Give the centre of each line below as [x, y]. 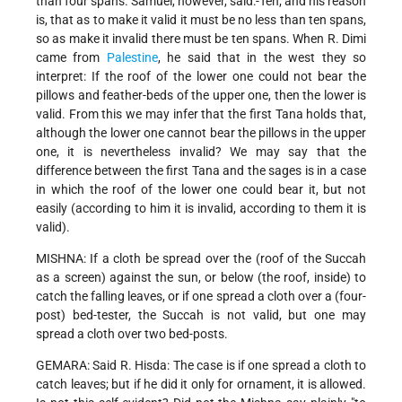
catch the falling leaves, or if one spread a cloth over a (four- [201, 297]
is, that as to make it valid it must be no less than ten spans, [201, 20]
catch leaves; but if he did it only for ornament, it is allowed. [201, 385]
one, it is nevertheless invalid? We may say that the [201, 152]
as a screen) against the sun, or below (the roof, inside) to [201, 278]
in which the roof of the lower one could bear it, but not [201, 190]
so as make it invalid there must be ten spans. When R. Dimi [201, 39]
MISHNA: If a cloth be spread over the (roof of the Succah [201, 259]
